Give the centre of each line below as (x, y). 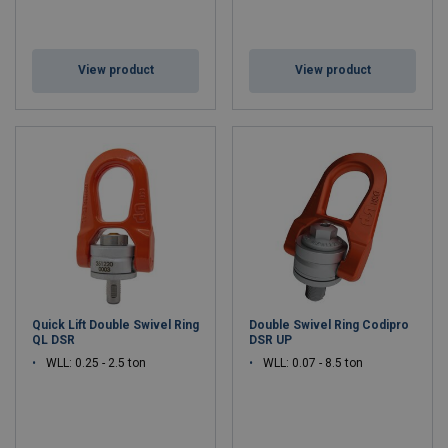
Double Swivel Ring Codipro (329, 325)
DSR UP (270, 340)
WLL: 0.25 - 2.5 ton (96, 363)
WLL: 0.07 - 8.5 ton (313, 363)
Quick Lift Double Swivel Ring (115, 325)
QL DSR (53, 340)
